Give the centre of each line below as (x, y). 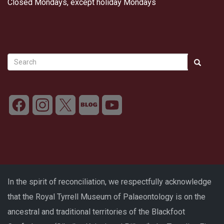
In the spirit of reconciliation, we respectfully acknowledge (109, 181)
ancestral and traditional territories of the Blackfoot (96, 211)
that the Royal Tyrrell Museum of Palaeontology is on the (106, 196)
